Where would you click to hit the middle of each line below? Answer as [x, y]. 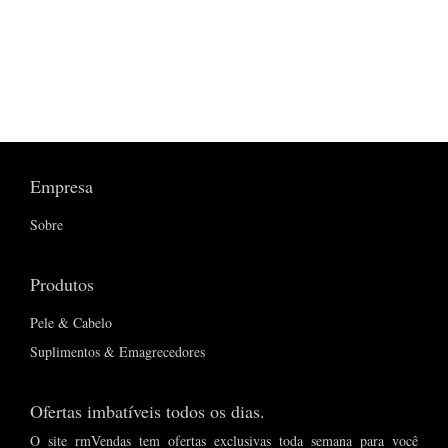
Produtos [62, 284]
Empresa [61, 186]
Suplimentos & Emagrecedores [117, 352]
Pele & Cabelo [71, 323]
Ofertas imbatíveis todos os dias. [147, 411]
